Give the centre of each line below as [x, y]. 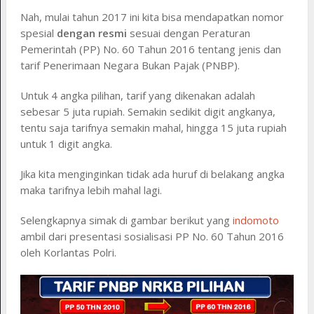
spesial [38, 33]
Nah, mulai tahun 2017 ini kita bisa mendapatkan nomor [152, 16]
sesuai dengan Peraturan [188, 33]
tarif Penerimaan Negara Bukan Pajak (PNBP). [130, 65]
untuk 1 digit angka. [66, 143]
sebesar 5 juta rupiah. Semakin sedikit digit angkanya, [148, 111]
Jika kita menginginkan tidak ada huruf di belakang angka [152, 173]
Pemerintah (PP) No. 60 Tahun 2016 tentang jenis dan [150, 49]
